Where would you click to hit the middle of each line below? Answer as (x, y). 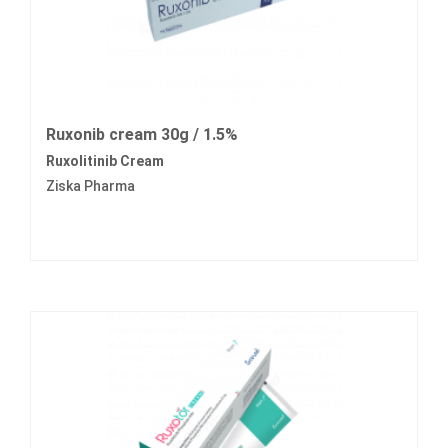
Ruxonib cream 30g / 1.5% (142, 135)
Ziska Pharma (90, 186)
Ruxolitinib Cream (105, 161)
